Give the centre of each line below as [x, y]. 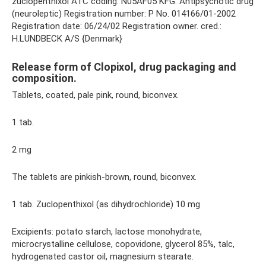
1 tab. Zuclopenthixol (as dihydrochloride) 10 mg [106, 204]
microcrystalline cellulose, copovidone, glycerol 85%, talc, [123, 244]
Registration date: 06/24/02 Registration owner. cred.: [117, 26]
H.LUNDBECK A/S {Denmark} [67, 39]
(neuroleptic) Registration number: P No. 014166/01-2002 [124, 14]
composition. [44, 78]
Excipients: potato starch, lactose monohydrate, [107, 232]
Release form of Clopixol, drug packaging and [124, 67]
